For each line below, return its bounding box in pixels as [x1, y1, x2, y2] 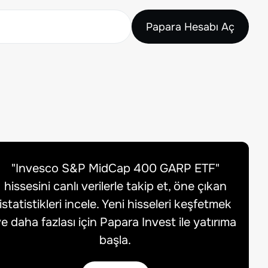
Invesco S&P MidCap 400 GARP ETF [15, 161, 215, 176]
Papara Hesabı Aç [146, 20, 234, 33]
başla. [99, 233, 132, 248]
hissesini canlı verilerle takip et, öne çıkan [4, 179, 227, 194]
